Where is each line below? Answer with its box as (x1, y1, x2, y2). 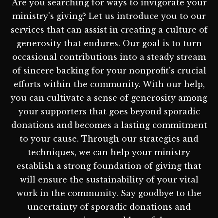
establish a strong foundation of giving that (17, 161, 201, 171)
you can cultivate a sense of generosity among (11, 92, 207, 103)
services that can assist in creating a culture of (10, 24, 208, 35)
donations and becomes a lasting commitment (11, 120, 207, 130)
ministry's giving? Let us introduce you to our (12, 11, 206, 21)
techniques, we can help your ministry (28, 147, 190, 157)
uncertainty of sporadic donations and (27, 201, 191, 212)
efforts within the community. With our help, (13, 79, 205, 89)
